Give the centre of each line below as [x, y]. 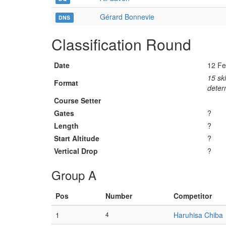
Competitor [193, 196]
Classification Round [121, 44]
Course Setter [77, 100]
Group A [74, 175]
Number [119, 196]
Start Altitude [77, 138]
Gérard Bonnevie [127, 17]
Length [66, 126]
